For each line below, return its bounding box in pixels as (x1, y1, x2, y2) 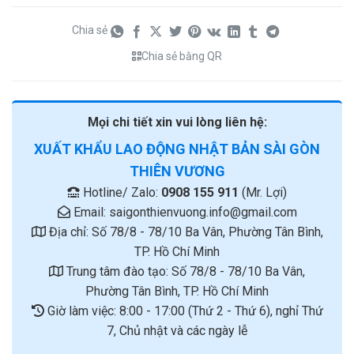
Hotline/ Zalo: (80, 185, 161, 201)
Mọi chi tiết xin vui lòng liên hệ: (87, 115, 267, 130)
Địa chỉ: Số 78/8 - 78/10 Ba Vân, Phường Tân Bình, (45, 224, 323, 240)
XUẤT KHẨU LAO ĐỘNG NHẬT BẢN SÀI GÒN (34, 141, 320, 158)
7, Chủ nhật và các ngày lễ (107, 323, 247, 339)
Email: (70, 205, 109, 220)
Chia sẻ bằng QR (141, 49, 223, 62)
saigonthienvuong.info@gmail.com (108, 205, 297, 220)
